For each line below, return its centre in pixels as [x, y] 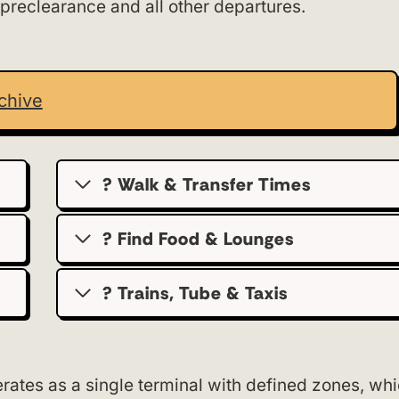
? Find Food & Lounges [198, 239]
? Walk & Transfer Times [206, 184]
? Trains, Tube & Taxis [195, 293]
